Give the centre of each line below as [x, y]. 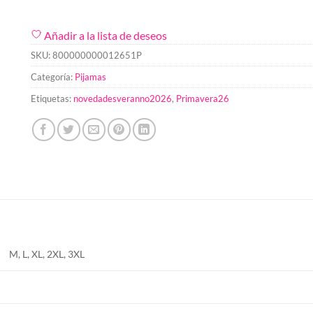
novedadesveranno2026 [123, 98]
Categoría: [53, 77]
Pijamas [90, 77]
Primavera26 [203, 98]
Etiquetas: [52, 98]
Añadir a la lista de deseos [105, 35]
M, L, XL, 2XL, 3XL [47, 254]
